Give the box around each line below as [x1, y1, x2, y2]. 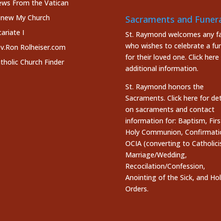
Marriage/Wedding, [125, 150, 187, 160]
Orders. [125, 184, 148, 194]
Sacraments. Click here [125, 93, 198, 103]
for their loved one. [125, 52, 188, 62]
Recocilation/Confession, [125, 161, 205, 171]
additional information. [125, 64, 198, 74]
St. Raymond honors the [125, 82, 204, 92]
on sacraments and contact [125, 105, 215, 114]
